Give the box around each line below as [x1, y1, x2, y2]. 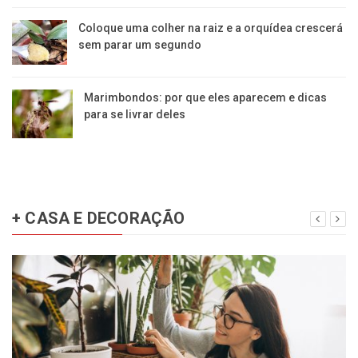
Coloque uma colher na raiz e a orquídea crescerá [78, 21, 343, 34]
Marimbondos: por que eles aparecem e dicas [83, 90, 327, 104]
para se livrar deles [83, 107, 185, 121]
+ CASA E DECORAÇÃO [12, 208, 185, 228]
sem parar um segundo [78, 38, 201, 51]
